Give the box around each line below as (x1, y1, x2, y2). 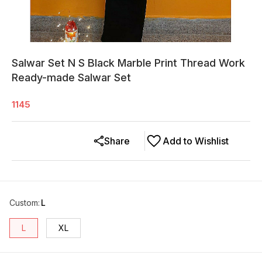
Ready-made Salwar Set (12, 71, 131, 84)
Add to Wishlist (163, 135, 229, 147)
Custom (9, 198, 38, 208)
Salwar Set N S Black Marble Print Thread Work (12, 57, 245, 70)
